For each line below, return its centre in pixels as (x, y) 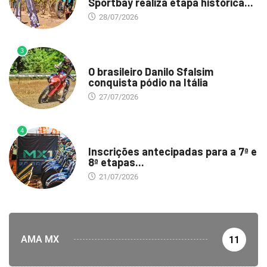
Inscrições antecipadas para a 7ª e (172, 151)
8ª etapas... (116, 162)
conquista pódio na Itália (148, 82)
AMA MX (40, 239)
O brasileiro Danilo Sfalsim (150, 71)
